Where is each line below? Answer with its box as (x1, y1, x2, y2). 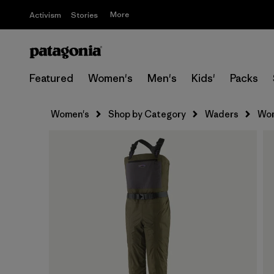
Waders (205, 108, 239, 120)
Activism (29, 10, 61, 20)
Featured (29, 72, 73, 85)
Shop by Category (108, 108, 186, 120)
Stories (71, 10, 98, 20)
